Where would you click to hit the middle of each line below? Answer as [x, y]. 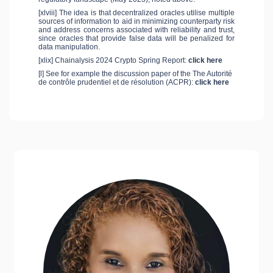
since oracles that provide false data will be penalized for [136, 39]
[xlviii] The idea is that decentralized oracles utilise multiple [136, 13]
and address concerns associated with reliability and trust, [136, 30]
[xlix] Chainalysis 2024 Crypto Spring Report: [113, 61]
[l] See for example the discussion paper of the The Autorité [135, 74]
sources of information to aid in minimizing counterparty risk [136, 22]
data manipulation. [69, 47]
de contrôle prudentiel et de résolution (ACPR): [117, 83]
